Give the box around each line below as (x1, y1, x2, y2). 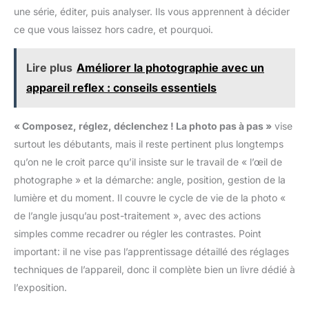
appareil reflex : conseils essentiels (26, 80, 217, 94)
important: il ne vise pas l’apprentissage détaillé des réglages (14, 245, 289, 257)
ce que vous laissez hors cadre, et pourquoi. (14, 23, 213, 35)
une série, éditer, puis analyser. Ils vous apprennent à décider (14, 5, 290, 17)
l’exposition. (14, 281, 67, 293)
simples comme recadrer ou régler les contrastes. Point (14, 227, 261, 239)
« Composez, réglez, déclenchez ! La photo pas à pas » (14, 119, 272, 132)
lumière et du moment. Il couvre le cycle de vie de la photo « (14, 191, 286, 203)
